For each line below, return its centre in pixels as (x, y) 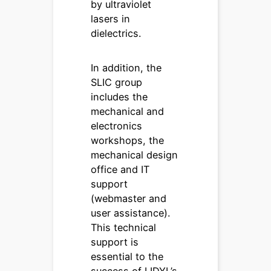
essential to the (127, 256)
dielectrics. (116, 34)
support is (115, 242)
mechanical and (128, 111)
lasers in (111, 19)
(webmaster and (129, 198)
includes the (119, 96)
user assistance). (131, 213)
